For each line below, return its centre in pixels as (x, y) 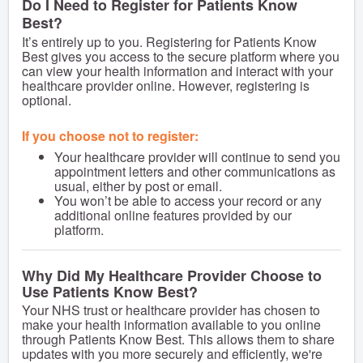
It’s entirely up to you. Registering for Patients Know (169, 41)
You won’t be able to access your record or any (188, 200)
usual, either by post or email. (138, 186)
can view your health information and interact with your (177, 70)
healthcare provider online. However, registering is (166, 85)
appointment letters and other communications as (195, 171)
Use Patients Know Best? (110, 292)
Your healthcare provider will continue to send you (197, 156)
